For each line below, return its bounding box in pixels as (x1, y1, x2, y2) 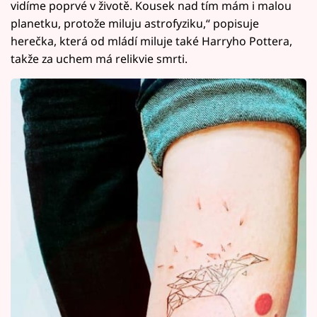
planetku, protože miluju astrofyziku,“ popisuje (11, 16, 259, 32)
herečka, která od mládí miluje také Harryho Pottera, (11, 33, 292, 50)
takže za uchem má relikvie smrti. (11, 51, 188, 67)
